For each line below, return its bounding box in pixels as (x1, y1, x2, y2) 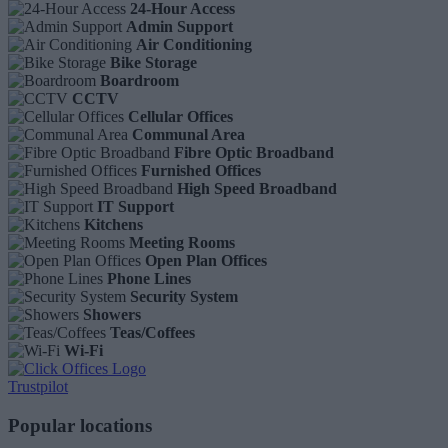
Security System (130, 287, 238, 305)
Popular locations (8, 414, 152, 436)
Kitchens (84, 215, 143, 233)
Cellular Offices (128, 107, 233, 125)
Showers (83, 305, 141, 323)
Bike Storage (110, 53, 197, 71)
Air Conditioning (136, 35, 252, 53)
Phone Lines (107, 269, 191, 287)
